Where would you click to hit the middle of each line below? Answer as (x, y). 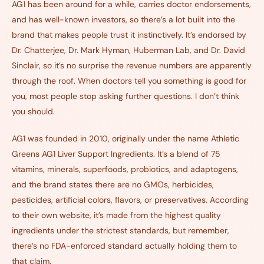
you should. (33, 111)
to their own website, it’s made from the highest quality (116, 215)
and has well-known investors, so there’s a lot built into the (123, 19)
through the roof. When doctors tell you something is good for (129, 80)
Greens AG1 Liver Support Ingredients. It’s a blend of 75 (116, 154)
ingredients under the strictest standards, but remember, (121, 230)
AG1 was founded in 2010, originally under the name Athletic (126, 138)
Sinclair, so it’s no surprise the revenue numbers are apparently (132, 65)
